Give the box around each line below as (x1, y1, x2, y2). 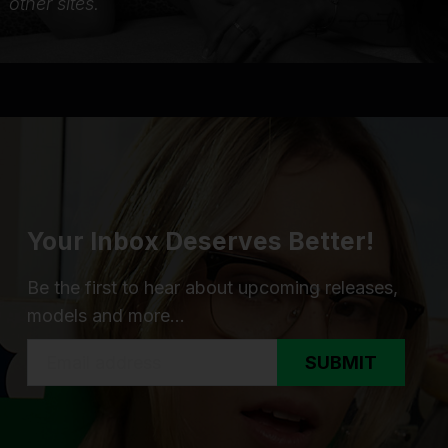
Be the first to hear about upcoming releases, (27, 276, 398, 298)
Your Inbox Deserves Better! (27, 225, 374, 256)
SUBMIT (304, 351, 377, 373)
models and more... (27, 304, 185, 326)
